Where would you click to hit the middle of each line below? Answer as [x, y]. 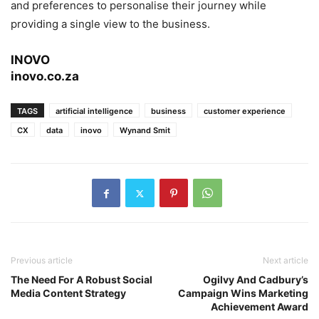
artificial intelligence [94, 111]
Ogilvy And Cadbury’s [256, 280]
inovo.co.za [45, 77]
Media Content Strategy [68, 293]
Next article [286, 261]
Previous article [42, 261]
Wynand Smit [145, 131]
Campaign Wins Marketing [243, 293]
